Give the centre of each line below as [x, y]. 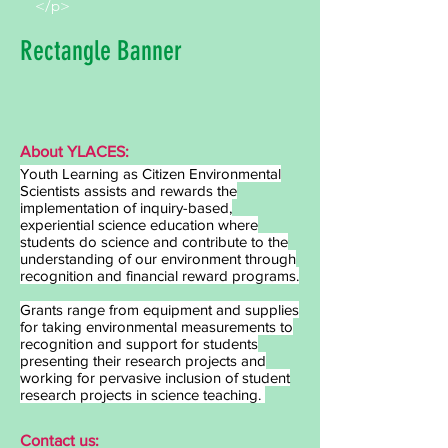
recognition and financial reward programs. [159, 275]
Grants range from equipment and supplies [159, 309]
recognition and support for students [139, 343]
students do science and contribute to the [154, 241]
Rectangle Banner [101, 51]
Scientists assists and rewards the [128, 190]
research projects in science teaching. [142, 394]
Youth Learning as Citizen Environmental [150, 173]
